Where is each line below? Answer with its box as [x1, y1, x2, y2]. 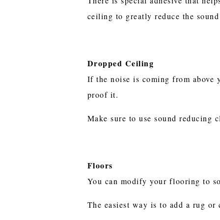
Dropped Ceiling [87, 57, 154, 69]
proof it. [87, 89, 122, 100]
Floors [87, 159, 113, 171]
